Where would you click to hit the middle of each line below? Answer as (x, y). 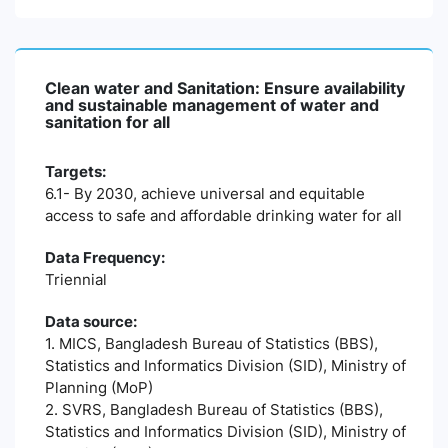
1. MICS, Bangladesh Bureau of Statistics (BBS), (211, 343)
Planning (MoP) (99, 387)
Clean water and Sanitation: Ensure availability (225, 88)
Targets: (75, 171)
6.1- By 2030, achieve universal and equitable (205, 193)
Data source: (91, 321)
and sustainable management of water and (212, 105)
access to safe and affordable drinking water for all (223, 215)
